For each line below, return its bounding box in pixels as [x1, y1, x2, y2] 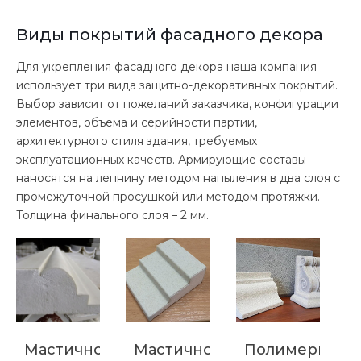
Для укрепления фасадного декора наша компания [16, 59, 317, 74]
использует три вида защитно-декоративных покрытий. [16, 77, 338, 93]
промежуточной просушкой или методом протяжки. [16, 189, 320, 204]
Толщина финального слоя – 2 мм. [16, 207, 209, 222]
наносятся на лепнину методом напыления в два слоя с [16, 170, 340, 185]
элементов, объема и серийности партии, [16, 114, 257, 130]
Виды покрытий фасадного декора [16, 24, 323, 44]
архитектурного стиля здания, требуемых [16, 133, 257, 148]
